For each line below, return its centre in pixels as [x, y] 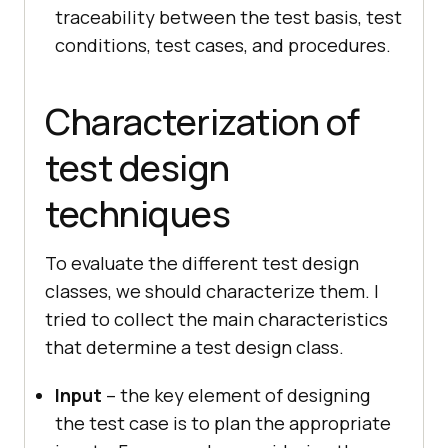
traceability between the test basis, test [228, 17]
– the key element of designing [238, 395]
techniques [137, 214]
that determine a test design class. [194, 347]
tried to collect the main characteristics [216, 319]
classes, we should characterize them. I [212, 291]
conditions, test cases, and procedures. [223, 45]
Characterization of [202, 122]
